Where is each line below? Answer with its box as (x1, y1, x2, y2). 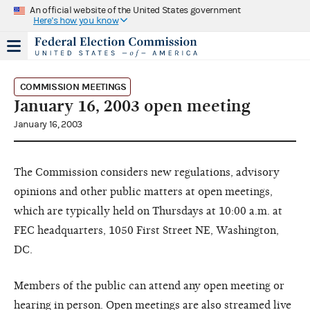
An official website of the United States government (30, 4, 241, 16)
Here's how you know (33, 15, 119, 26)
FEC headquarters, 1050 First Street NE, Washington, (14, 224, 279, 237)
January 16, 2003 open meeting (14, 95, 250, 116)
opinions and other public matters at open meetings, (14, 185, 273, 198)
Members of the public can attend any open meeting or (14, 279, 284, 292)
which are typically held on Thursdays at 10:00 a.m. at (14, 204, 282, 217)
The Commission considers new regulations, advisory (14, 165, 280, 179)
